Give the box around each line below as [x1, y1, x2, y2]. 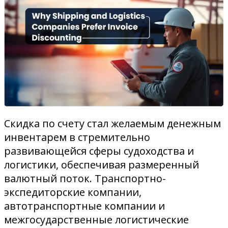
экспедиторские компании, [4, 185, 141, 199]
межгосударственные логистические [4, 213, 189, 227]
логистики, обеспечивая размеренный [4, 158, 199, 172]
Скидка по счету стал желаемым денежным [4, 117, 221, 131]
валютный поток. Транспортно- [4, 172, 166, 186]
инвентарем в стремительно [4, 130, 150, 145]
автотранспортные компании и [4, 199, 165, 213]
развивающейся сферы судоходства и [4, 144, 194, 158]
